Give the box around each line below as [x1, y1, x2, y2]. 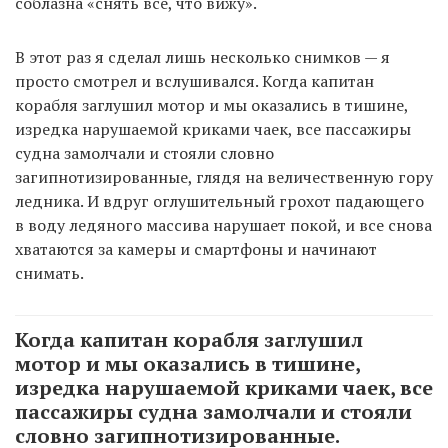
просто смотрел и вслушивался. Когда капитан [15, 70, 374, 93]
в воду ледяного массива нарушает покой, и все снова [15, 214, 432, 237]
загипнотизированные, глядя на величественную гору [15, 166, 433, 189]
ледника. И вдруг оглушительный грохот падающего [15, 190, 424, 213]
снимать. [15, 262, 84, 285]
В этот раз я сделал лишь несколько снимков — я [15, 46, 390, 69]
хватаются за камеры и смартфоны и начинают [15, 238, 377, 261]
